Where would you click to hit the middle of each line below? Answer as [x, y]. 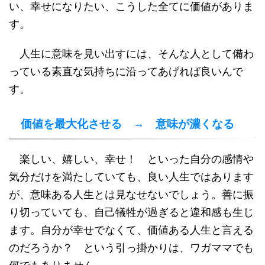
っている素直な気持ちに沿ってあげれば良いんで [126, 71]
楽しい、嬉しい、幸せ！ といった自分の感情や [131, 159]
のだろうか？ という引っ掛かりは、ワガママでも [131, 248]
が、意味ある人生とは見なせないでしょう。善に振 [131, 194]
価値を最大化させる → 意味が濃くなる [127, 124]
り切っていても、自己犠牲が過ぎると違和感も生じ [131, 212]
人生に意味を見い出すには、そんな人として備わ [131, 54]
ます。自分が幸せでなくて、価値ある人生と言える [131, 230]
